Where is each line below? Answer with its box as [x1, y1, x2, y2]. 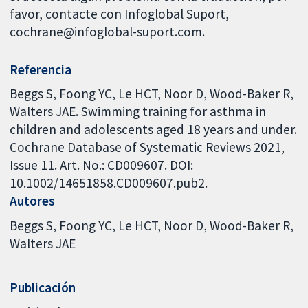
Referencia [10, 60, 72, 78]
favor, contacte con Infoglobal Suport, [10, 5, 230, 22]
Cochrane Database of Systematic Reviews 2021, [10, 139, 285, 156]
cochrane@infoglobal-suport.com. [10, 23, 206, 40]
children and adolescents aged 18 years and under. [10, 121, 298, 138]
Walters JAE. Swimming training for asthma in [10, 103, 267, 120]
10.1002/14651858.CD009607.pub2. [10, 175, 208, 192]
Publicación [10, 279, 76, 296]
